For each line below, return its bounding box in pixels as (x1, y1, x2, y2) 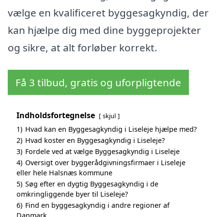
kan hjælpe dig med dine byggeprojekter (8, 23, 201, 37)
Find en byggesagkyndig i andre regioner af (25, 200, 170, 210)
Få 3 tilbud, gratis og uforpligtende (15, 75, 181, 89)
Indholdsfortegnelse (16, 109, 95, 121)
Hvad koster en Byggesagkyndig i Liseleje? (25, 135, 165, 145)
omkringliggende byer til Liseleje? (16, 189, 128, 199)
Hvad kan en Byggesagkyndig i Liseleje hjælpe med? (25, 124, 197, 134)
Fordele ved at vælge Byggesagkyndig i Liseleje (25, 146, 180, 156)
